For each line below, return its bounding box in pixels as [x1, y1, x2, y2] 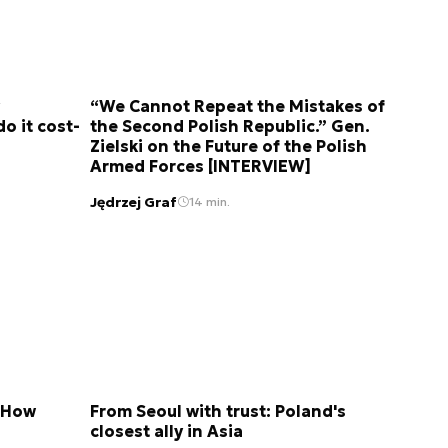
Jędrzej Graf [90, 192, 177, 211]
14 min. [189, 194, 230, 210]
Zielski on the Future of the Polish [90, 136, 367, 157]
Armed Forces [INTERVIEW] [90, 156, 311, 177]
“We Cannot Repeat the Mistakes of [90, 96, 385, 117]
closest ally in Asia [90, 420, 243, 441]
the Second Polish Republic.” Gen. [90, 116, 370, 137]
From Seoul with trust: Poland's [90, 400, 346, 421]
